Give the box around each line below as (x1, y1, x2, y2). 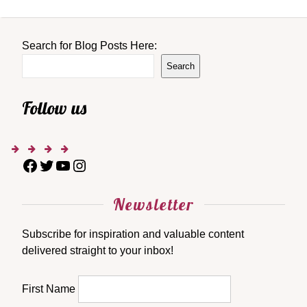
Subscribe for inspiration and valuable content (22, 228, 244, 240)
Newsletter (112, 194, 195, 214)
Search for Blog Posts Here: (22, 40, 157, 51)
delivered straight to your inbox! (22, 245, 173, 256)
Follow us (22, 97, 86, 119)
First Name (22, 283, 75, 295)
